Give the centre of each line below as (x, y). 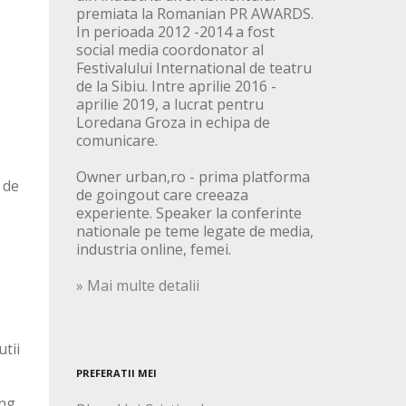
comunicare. (116, 141)
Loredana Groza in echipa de (173, 123)
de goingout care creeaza (162, 195)
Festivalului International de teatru (193, 68)
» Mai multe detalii (137, 286)
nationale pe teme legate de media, (194, 232)
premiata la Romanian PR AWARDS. (194, 14)
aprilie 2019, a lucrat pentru (169, 105)
